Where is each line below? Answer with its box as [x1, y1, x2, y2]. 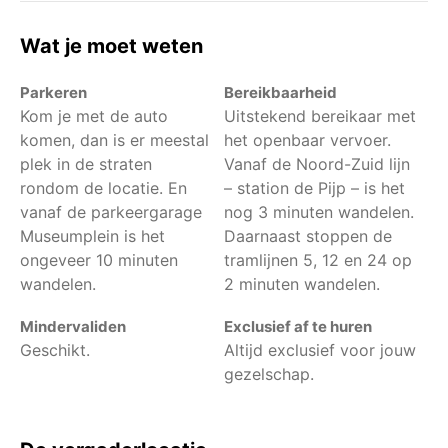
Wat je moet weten [20, 33, 203, 58]
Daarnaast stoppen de [224, 225, 392, 246]
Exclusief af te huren [224, 316, 372, 336]
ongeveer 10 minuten [20, 249, 178, 270]
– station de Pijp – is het [224, 177, 405, 198]
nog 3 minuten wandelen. [224, 201, 414, 222]
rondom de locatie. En [20, 177, 187, 198]
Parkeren [20, 82, 87, 102]
